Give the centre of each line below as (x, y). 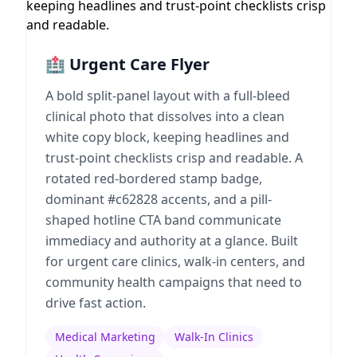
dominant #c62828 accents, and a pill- (159, 199)
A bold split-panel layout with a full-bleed (168, 96)
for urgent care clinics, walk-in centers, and (175, 261)
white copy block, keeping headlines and (167, 137)
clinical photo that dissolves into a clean (165, 116)
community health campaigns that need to (174, 282)
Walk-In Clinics (214, 337)
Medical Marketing (105, 337)
